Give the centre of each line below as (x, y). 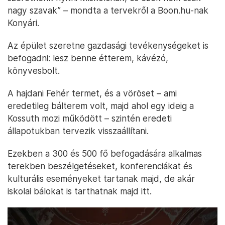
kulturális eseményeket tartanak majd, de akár (101, 178)
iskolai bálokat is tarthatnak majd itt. (80, 191)
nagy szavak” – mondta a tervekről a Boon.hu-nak (108, 10)
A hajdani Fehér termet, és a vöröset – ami (92, 93)
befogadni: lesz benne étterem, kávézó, (88, 58)
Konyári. (23, 23)
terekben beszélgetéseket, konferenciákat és (100, 166)
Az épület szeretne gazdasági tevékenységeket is (108, 45)
